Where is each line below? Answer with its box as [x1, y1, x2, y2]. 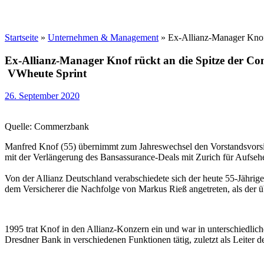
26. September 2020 [5, 91, 80, 101]
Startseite [5, 32, 38, 42]
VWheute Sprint [5, 67, 90, 80]
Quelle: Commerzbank [5, 121, 89, 132]
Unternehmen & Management [48, 32, 159, 42]
